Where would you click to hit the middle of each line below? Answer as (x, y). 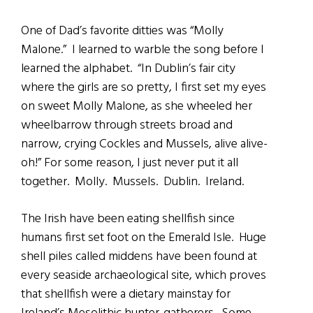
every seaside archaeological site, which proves (144, 276)
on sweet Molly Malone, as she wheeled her (137, 107)
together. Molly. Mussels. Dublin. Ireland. (132, 182)
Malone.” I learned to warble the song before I (143, 50)
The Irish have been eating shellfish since (128, 219)
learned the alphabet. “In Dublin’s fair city (128, 69)
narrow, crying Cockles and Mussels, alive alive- (144, 145)
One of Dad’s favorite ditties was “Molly (122, 31)
